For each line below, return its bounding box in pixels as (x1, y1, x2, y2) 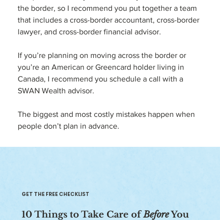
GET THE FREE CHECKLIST (22, 191, 90, 198)
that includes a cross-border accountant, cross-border (17, 16, 201, 25)
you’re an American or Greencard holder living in (17, 63, 186, 72)
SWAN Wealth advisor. (17, 86, 96, 95)
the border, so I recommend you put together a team (17, 4, 199, 13)
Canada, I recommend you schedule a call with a (17, 75, 187, 83)
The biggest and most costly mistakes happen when (17, 110, 197, 119)
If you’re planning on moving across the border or (17, 51, 188, 60)
